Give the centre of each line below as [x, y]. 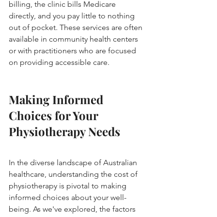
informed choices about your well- [68, 197]
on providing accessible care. [59, 62]
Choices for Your [55, 115]
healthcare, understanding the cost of [74, 174]
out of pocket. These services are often [77, 27]
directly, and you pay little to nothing [73, 15]
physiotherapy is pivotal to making [69, 186]
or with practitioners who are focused [73, 50]
